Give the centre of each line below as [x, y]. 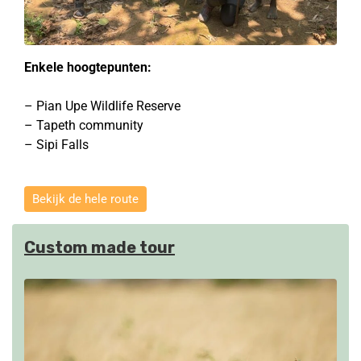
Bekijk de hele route [85, 199]
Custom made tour [100, 247]
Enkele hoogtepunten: [88, 67]
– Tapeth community [84, 125]
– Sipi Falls [56, 144]
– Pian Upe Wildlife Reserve [102, 106]
